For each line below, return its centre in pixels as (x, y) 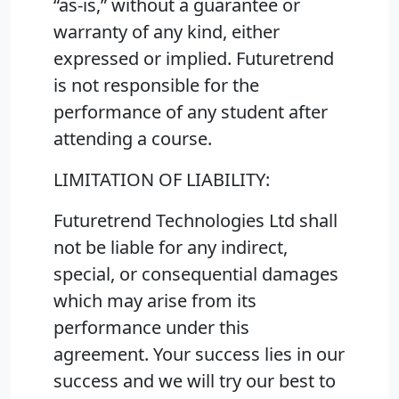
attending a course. (133, 139)
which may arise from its (155, 301)
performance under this (151, 328)
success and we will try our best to (195, 381)
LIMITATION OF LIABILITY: (162, 180)
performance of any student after (191, 112)
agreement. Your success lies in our (199, 354)
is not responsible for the (156, 85)
